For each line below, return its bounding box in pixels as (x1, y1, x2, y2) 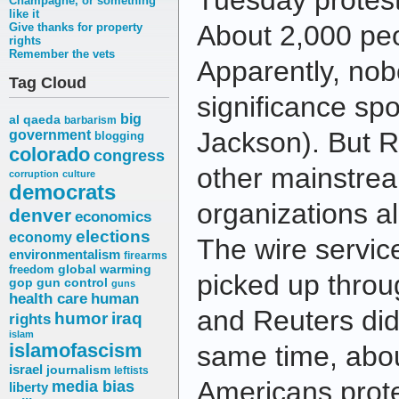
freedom (9, 263, 54, 277)
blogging (94, 130, 144, 143)
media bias (52, 377, 134, 396)
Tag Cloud (9, 74, 86, 93)
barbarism (64, 114, 117, 127)
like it (9, 7, 39, 21)
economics (75, 208, 151, 226)
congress (94, 146, 165, 166)
